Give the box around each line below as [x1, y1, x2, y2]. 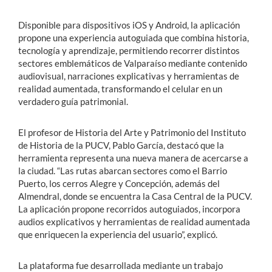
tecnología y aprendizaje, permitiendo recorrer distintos [18, 44, 240, 56]
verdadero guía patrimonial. [18, 95, 128, 107]
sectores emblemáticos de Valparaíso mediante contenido [18, 57, 247, 69]
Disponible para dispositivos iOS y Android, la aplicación [18, 19, 240, 30]
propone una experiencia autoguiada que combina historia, [18, 32, 249, 43]
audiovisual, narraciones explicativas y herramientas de [18, 70, 239, 81]
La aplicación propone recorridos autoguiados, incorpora [18, 203, 240, 214]
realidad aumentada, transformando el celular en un [18, 83, 222, 94]
